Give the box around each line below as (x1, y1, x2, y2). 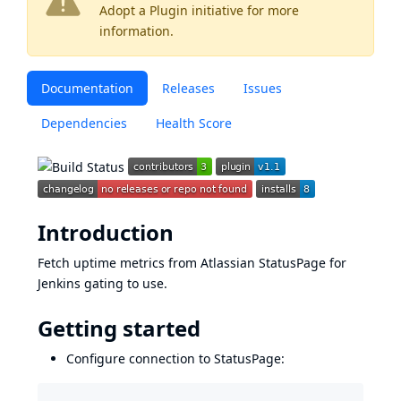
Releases (162, 80, 215, 97)
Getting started (38, 313, 200, 343)
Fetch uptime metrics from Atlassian (38, 254, 259, 271)
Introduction (38, 218, 174, 247)
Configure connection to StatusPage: (66, 350, 285, 367)
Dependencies (41, 115, 127, 132)
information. (99, 22, 174, 39)
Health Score (156, 115, 232, 132)
